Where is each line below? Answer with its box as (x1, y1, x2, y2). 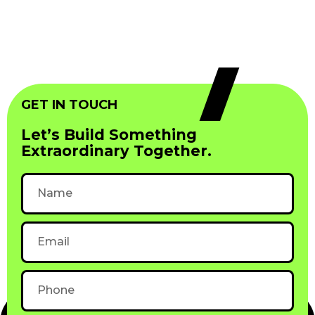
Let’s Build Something (21, 125, 197, 143)
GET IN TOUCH (21, 96, 117, 112)
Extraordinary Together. (21, 141, 212, 160)
